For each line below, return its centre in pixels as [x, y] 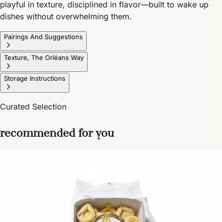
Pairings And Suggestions [43, 36]
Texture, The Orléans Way [44, 57]
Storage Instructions [35, 78]
